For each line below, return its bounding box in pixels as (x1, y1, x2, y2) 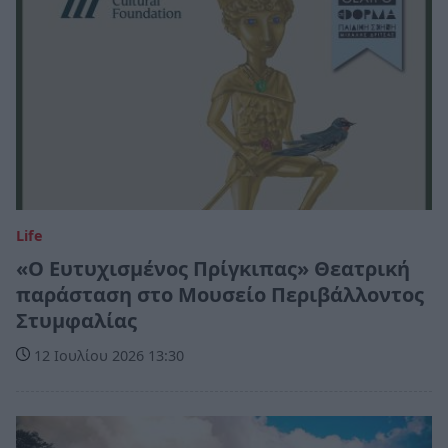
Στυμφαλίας (16, 307, 137, 335)
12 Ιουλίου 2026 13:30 (30, 346, 184, 366)
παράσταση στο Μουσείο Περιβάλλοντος (16, 281, 424, 309)
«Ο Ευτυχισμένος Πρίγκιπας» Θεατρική (16, 255, 410, 283)
